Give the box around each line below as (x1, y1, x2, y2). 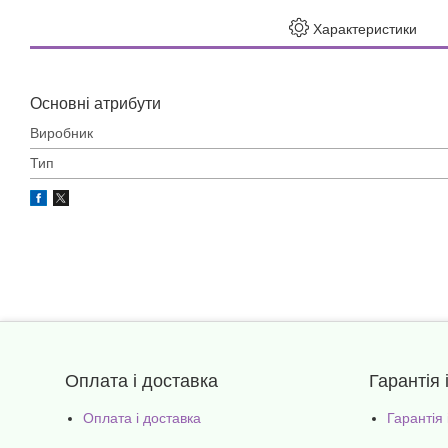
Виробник (30, 125, 93, 141)
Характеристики (313, 21, 417, 37)
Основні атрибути (30, 95, 161, 112)
